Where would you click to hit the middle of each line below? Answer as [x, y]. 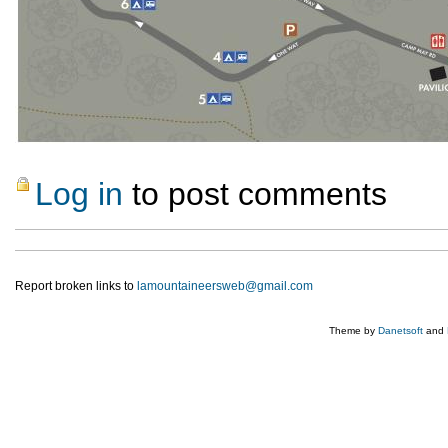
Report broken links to [76, 286]
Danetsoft [400, 331]
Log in [79, 194]
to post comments [255, 194]
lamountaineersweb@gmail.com [225, 286]
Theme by [353, 331]
